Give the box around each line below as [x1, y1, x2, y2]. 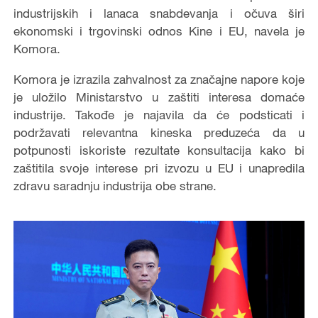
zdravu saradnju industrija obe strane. [13, 178, 216, 193]
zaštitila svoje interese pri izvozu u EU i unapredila [13, 160, 305, 175]
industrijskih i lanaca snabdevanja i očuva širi [13, 6, 305, 21]
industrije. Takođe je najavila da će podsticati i [13, 107, 305, 122]
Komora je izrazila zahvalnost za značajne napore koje [13, 72, 305, 87]
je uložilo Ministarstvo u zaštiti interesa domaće [13, 89, 305, 104]
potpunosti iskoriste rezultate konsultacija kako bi [13, 143, 305, 158]
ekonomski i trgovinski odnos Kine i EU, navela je [13, 23, 305, 38]
